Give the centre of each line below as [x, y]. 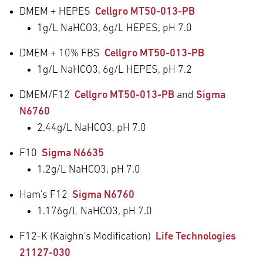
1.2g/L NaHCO [69, 170]
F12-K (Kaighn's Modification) [87, 237]
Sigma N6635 [73, 153]
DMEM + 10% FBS [62, 53]
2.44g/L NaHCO [72, 128]
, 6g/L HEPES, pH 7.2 [145, 70]
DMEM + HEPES [57, 12]
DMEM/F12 [47, 95]
